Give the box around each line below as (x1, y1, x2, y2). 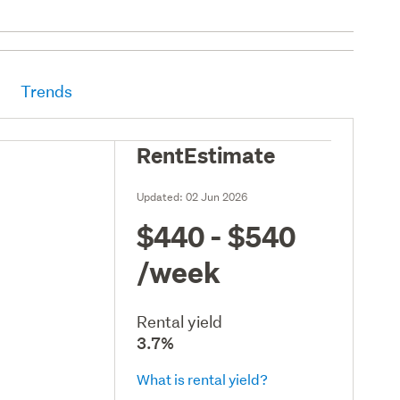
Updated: (137, 188, 187, 204)
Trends (21, 80, 73, 102)
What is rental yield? (137, 369, 269, 388)
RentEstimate (137, 139, 276, 169)
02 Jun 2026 (186, 188, 248, 204)
